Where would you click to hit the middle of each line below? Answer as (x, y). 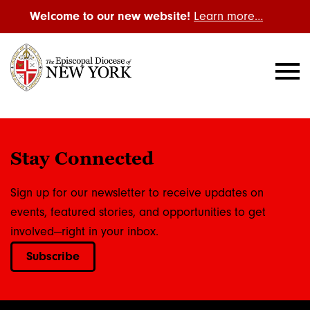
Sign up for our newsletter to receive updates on (137, 192)
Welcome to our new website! (110, 16)
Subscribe (53, 256)
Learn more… (228, 16)
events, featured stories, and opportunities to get (138, 212)
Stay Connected (82, 158)
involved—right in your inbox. (84, 231)
